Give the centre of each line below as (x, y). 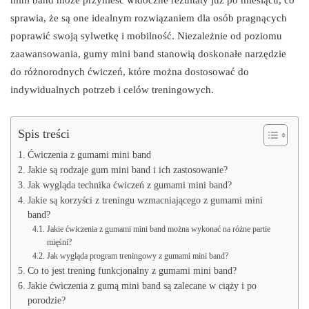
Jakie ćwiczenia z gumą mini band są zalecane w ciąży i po (142, 286)
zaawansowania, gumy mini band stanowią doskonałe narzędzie (148, 53)
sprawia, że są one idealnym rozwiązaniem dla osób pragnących (149, 18)
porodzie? (46, 300)
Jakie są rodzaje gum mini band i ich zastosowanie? (127, 170)
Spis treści (44, 133)
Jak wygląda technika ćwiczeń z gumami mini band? (129, 185)
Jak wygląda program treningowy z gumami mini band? (137, 256)
